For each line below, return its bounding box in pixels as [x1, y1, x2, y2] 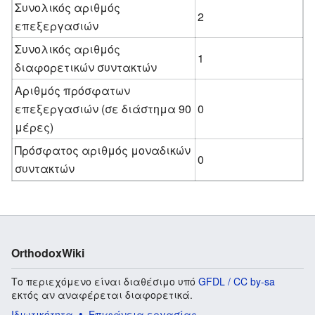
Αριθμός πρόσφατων [15, 82, 131, 98]
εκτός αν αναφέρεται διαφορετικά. [11, 287, 193, 302]
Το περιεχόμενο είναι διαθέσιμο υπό [11, 274, 198, 288]
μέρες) [15, 118, 54, 135]
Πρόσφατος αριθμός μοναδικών [15, 141, 191, 158]
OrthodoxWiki [11, 244, 84, 261]
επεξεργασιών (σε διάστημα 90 [15, 100, 192, 117]
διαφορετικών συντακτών [15, 58, 157, 75]
